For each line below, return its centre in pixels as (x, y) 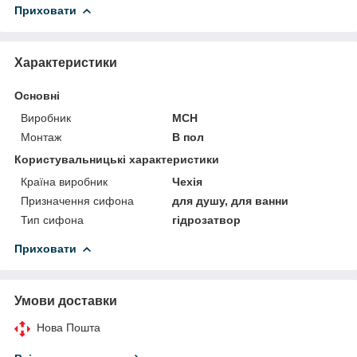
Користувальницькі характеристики (117, 159)
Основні (37, 95)
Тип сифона (52, 220)
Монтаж (41, 137)
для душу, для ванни (231, 200)
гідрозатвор (207, 220)
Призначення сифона (77, 200)
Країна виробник (64, 181)
